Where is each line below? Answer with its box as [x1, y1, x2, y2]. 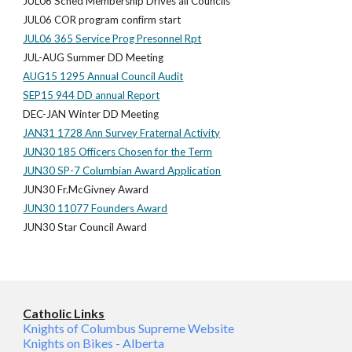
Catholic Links [23, 306, 105, 321]
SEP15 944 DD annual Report [23, 89, 160, 101]
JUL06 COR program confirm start [23, 13, 181, 26]
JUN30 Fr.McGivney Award [23, 183, 149, 196]
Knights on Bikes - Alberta [23, 335, 165, 350]
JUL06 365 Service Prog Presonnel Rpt [23, 32, 202, 45]
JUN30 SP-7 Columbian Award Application [23, 164, 222, 177]
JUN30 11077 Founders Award [23, 202, 168, 214]
